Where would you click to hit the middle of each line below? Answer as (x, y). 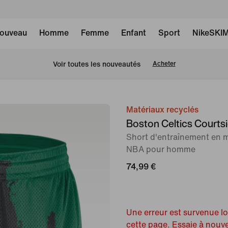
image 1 (124, 111)
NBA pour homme (161, 149)
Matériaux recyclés (162, 110)
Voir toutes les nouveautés (96, 64)
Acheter (164, 64)
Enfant (133, 33)
